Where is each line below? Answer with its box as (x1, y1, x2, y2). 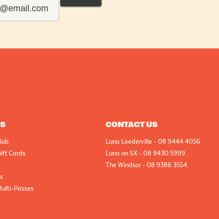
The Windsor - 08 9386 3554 (106, 161, 187, 170)
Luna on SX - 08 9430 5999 (106, 150, 185, 158)
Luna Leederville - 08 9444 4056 (106, 138, 200, 146)
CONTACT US (106, 120, 158, 130)
